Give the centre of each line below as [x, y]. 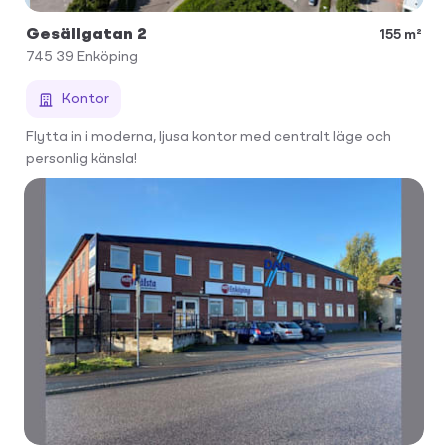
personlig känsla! [81, 159]
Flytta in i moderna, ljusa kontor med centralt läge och [208, 137]
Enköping [107, 57]
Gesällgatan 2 [86, 35]
